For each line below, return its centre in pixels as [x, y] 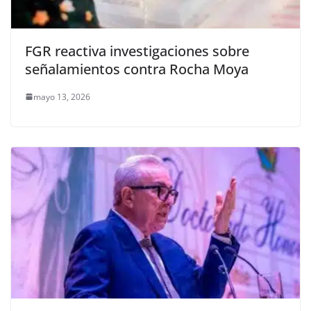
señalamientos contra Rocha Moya [137, 69]
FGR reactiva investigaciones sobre [137, 51]
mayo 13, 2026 [62, 96]
